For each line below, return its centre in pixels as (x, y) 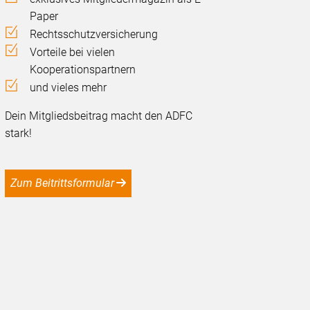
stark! (19, 133)
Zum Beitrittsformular (66, 183)
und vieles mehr (69, 87)
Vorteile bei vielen (73, 52)
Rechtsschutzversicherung (94, 34)
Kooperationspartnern (83, 69)
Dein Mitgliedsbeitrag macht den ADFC (99, 116)
